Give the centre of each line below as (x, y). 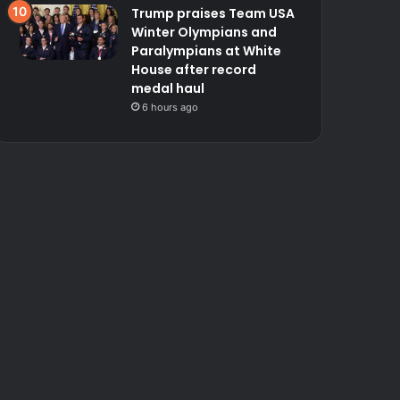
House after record (194, 70)
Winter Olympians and (204, 33)
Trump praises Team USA (213, 14)
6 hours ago (171, 108)
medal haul (168, 89)
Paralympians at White (207, 51)
